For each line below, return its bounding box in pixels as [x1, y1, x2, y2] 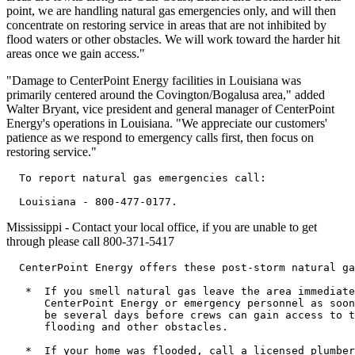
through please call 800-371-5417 [6, 234, 174, 248]
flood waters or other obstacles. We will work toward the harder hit [6, 32, 340, 46]
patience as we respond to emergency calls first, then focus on [6, 130, 314, 144]
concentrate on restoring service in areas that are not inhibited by [6, 17, 326, 32]
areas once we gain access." [6, 46, 145, 60]
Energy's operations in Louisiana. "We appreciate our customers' [6, 116, 327, 130]
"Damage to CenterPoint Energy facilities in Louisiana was [6, 73, 301, 87]
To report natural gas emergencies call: [6, 171, 266, 184]
